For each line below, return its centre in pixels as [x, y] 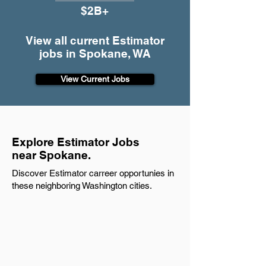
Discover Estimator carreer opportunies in [93, 173]
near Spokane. [51, 155]
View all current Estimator [95, 40]
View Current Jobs [95, 79]
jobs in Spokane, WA [95, 53]
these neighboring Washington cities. [82, 186]
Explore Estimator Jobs [76, 142]
